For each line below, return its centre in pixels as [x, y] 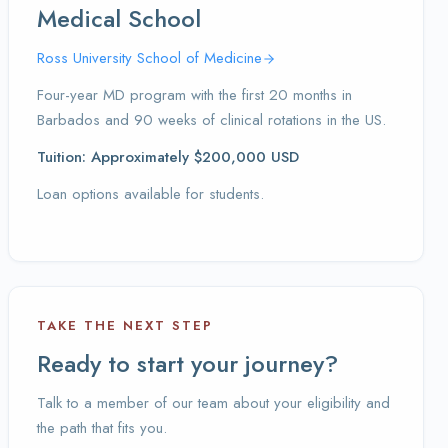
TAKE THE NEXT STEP [125, 325]
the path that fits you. [102, 428]
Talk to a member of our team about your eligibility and [213, 403]
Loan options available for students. [150, 194]
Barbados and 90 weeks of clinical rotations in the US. [211, 120]
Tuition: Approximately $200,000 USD [168, 157]
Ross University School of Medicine [149, 58]
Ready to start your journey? [187, 363]
